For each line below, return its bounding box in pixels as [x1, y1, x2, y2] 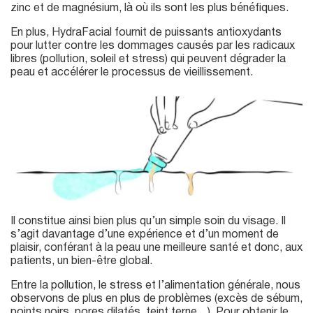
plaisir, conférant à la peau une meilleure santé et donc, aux [10, 243, 303, 254]
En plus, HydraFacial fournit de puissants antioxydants [10, 28, 282, 38]
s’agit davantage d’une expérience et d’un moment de [10, 230, 279, 240]
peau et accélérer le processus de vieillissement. [10, 68, 253, 78]
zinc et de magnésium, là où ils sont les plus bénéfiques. [10, 3, 289, 14]
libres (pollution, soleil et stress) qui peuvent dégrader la [10, 54, 286, 65]
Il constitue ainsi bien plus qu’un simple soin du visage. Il [10, 217, 286, 227]
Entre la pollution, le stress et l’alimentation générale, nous [10, 281, 300, 291]
